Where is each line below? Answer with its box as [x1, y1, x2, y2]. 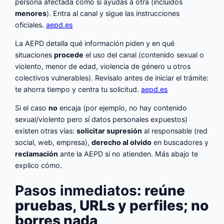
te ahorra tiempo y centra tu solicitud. [15, 85, 141, 94]
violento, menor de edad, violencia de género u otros [15, 62, 191, 71]
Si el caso [15, 103, 49, 112]
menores [15, 8, 47, 17]
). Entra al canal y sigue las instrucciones [46, 8, 180, 17]
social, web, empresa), [15, 138, 92, 147]
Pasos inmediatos [15, 181, 137, 199]
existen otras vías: [15, 126, 77, 135]
